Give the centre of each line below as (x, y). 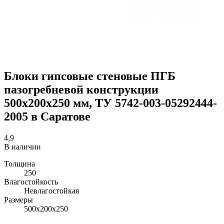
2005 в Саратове (47, 116)
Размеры (18, 199)
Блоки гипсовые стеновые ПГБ (90, 76)
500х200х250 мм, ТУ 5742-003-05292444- (110, 103)
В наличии (22, 146)
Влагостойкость (31, 181)
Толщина (19, 163)
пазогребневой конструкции (81, 89)
